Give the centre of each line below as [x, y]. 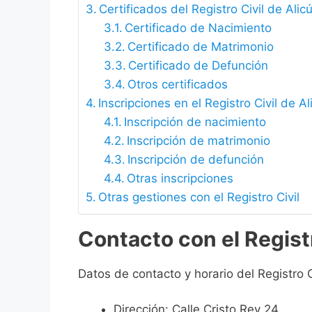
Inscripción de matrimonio [198, 141]
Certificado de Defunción [198, 66]
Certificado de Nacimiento [198, 28]
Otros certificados [177, 85]
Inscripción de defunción [195, 160]
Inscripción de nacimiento [195, 122]
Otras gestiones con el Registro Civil [199, 197]
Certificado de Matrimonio [200, 47]
